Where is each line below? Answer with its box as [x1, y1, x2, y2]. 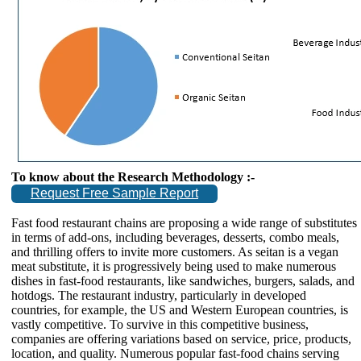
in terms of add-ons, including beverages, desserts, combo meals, [11, 230, 339, 244]
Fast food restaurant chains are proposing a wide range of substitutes [11, 215, 357, 230]
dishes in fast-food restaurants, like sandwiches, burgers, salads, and [11, 273, 355, 288]
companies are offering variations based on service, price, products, [11, 331, 351, 346]
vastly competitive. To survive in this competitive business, [11, 317, 309, 331]
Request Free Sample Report [31, 186, 198, 201]
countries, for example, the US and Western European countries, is [11, 302, 348, 317]
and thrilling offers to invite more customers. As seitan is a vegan [11, 244, 338, 259]
